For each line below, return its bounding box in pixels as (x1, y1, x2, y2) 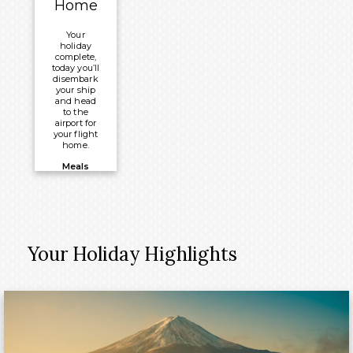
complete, (54, 51, 97, 63)
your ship (55, 84, 96, 96)
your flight (53, 128, 98, 140)
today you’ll (51, 62, 100, 74)
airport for (54, 117, 97, 129)
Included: (54, 177, 98, 189)
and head (54, 95, 97, 107)
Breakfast (54, 194, 97, 206)
